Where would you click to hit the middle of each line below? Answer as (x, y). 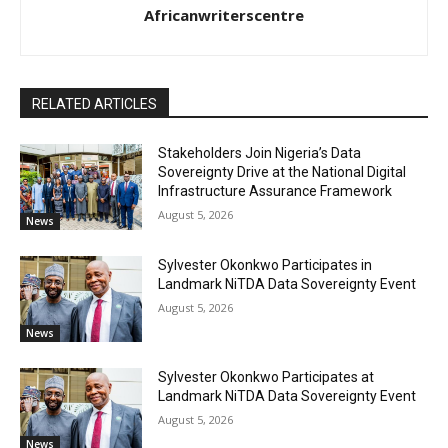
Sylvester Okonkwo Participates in (265, 264)
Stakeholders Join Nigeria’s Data (260, 153)
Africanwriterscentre (224, 15)
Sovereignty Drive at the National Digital (282, 172)
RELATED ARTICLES (94, 104)
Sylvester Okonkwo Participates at (266, 376)
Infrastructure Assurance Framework (275, 191)
